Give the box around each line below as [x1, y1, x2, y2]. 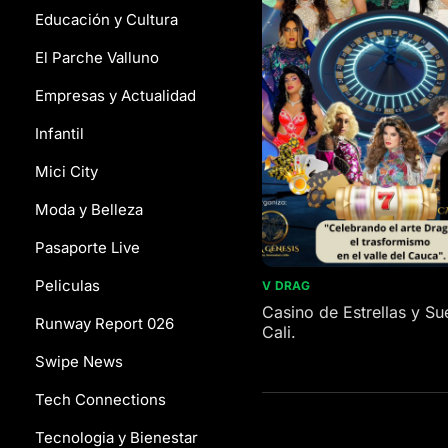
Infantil [35, 124, 84, 143]
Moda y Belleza [35, 200, 143, 219]
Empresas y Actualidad [35, 86, 196, 105]
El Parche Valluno [35, 48, 159, 67]
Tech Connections [35, 390, 166, 409]
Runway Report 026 [35, 314, 174, 333]
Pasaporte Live [35, 238, 140, 257]
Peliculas [35, 276, 100, 295]
